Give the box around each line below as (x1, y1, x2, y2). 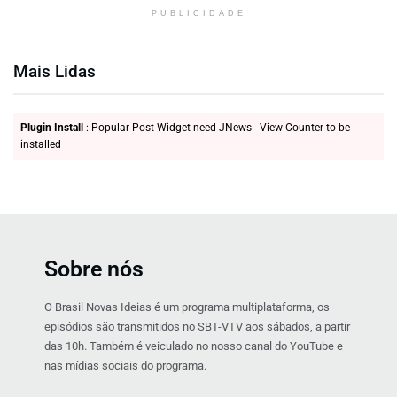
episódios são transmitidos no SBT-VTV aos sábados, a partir (44, 319, 350, 333)
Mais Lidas (13, 60, 96, 82)
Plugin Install (20, 121, 83, 134)
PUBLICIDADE (151, 8, 246, 18)
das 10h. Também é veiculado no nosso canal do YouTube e (44, 339, 343, 353)
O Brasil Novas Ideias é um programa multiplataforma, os (44, 300, 330, 314)
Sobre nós (44, 255, 144, 282)
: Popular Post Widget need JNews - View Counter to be (83, 121, 350, 134)
